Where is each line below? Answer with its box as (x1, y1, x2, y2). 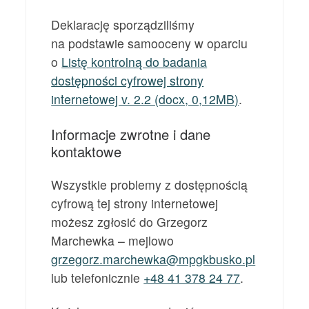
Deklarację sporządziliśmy (51, 15, 195, 33)
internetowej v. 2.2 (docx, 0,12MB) (51, 90, 239, 108)
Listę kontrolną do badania (61, 52, 208, 70)
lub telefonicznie (51, 268, 144, 286)
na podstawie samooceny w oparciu (51, 34, 248, 52)
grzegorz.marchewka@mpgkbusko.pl (51, 250, 256, 268)
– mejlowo (114, 231, 175, 249)
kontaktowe (51, 141, 122, 161)
